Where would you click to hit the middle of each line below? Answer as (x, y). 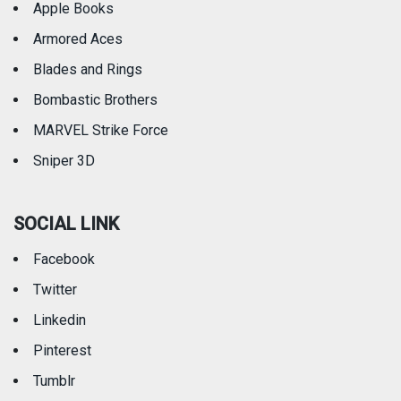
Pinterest (62, 351)
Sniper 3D (64, 161)
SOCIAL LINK (66, 224)
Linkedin (60, 320)
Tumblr (54, 381)
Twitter (55, 290)
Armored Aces (78, 39)
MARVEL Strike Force (101, 131)
